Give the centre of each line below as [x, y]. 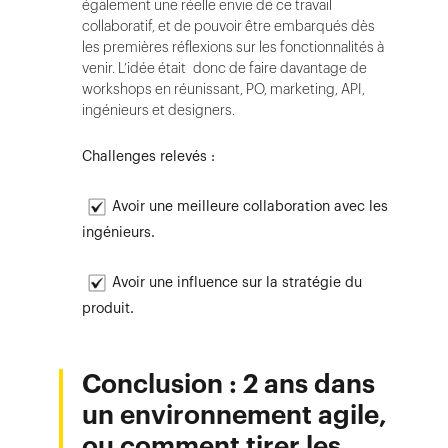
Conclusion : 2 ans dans [228, 384]
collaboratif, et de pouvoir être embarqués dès [228, 26]
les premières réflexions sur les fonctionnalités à [233, 47]
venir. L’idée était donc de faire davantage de [224, 68]
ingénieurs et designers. [160, 110]
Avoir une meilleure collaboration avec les [250, 205]
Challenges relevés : [148, 156]
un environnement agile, [234, 415]
